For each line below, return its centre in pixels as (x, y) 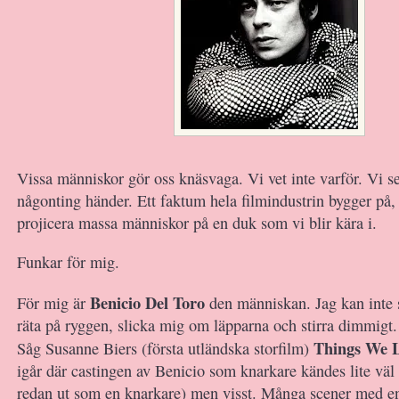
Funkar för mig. (68, 262)
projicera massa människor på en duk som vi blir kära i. (197, 222)
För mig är (53, 302)
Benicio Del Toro (147, 302)
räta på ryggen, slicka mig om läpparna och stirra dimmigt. (207, 325)
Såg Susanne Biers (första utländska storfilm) (165, 348)
